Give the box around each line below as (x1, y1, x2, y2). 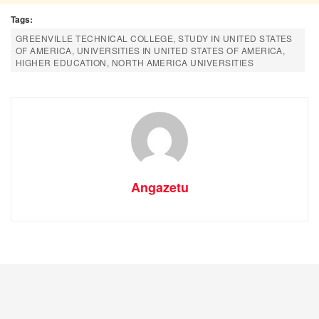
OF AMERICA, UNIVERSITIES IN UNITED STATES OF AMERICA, (16, 44, 286, 57)
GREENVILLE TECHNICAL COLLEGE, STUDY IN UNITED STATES (16, 32, 293, 45)
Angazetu (130, 178, 189, 197)
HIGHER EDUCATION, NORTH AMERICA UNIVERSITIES (16, 56, 254, 69)
